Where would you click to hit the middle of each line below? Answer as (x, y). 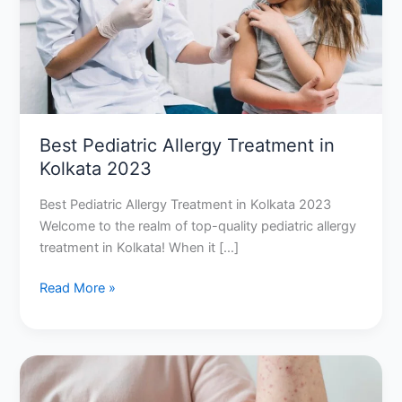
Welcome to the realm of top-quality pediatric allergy (198, 226)
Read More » (78, 288)
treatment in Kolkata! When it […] (140, 247)
